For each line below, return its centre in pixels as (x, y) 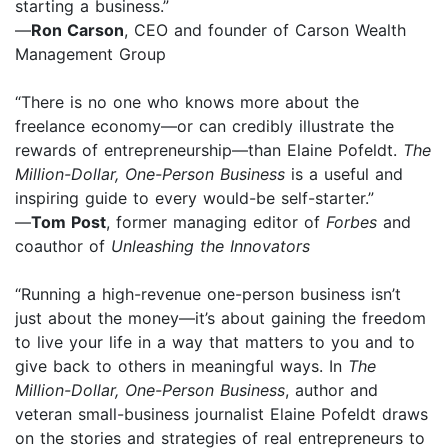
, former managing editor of (216, 221)
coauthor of (63, 245)
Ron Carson (77, 29)
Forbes (351, 221)
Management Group (90, 53)
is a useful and (344, 173)
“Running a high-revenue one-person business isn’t (208, 293)
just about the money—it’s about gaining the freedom (220, 317)
